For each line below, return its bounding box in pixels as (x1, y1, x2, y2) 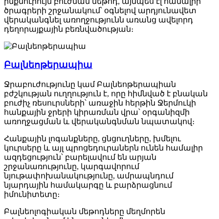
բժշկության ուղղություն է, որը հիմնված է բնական (4, 89, 208, 98)
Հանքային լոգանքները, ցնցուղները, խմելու (4, 134, 181, 143)
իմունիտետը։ (4, 190, 60, 198)
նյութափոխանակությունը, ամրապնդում (4, 172, 174, 180)
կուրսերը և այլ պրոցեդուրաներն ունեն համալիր (4, 144, 203, 152)
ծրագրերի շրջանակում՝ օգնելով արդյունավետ (4, 6, 197, 15)
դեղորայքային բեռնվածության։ (4, 24, 133, 33)
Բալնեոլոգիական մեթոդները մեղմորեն (4, 207, 165, 216)
